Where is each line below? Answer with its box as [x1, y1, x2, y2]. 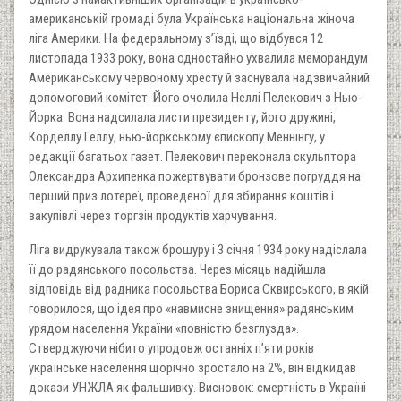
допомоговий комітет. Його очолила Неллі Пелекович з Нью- [29, 89, 363, 106]
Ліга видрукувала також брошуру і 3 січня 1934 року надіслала [29, 241, 367, 258]
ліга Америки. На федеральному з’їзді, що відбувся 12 [29, 30, 323, 47]
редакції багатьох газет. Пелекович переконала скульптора [29, 148, 356, 165]
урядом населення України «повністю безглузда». [29, 320, 299, 337]
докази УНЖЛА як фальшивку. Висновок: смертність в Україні [29, 379, 366, 396]
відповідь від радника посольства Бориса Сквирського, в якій [29, 280, 369, 297]
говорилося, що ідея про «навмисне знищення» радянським [29, 300, 354, 317]
